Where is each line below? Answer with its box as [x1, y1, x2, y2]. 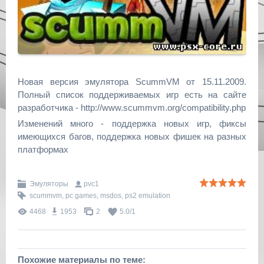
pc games [65, 192, 97, 200]
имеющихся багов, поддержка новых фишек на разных [18, 131, 246, 141]
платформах [18, 144, 68, 154]
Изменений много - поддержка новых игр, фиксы [18, 118, 246, 128]
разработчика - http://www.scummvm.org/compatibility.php [18, 102, 246, 113]
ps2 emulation [125, 192, 170, 200]
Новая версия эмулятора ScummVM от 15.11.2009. [18, 76, 246, 87]
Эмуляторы [29, 180, 68, 188]
